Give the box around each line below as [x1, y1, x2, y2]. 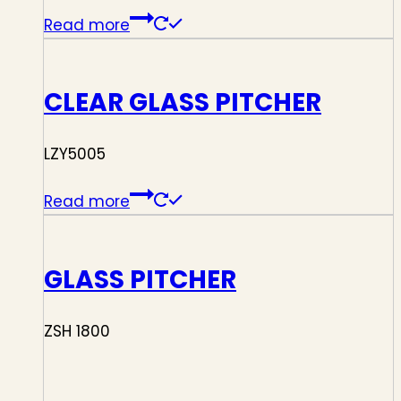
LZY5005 [44, 143, 106, 166]
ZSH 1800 [44, 320, 110, 342]
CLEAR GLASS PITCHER [44, 85, 321, 121]
